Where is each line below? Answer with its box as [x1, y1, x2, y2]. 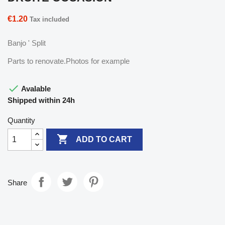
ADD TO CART [76, 135, 133, 144]
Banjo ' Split [8, 38, 46, 47]
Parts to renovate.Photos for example [8, 56, 130, 65]
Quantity [8, 116, 35, 125]
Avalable [20, 84, 51, 93]
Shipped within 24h [8, 95, 75, 104]
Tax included [30, 15, 69, 23]
